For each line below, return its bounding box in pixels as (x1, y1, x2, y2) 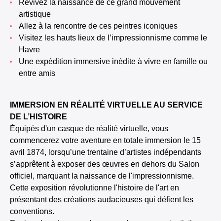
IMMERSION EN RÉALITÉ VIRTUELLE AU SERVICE (10, 101, 203, 109)
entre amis (19, 69, 55, 77)
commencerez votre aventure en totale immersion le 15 (10, 136, 201, 145)
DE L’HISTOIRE (10, 112, 67, 121)
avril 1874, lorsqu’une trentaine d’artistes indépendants (10, 148, 201, 156)
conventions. (10, 207, 54, 216)
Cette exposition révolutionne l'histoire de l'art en (10, 184, 179, 192)
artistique (19, 10, 51, 18)
